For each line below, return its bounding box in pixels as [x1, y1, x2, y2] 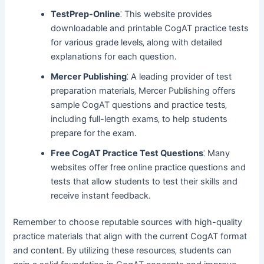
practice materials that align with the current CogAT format [13, 231, 247, 242]
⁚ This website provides [120, 8, 213, 19]
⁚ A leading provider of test [127, 71, 232, 82]
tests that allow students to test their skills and [51, 176, 238, 187]
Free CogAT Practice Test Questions [51, 147, 204, 159]
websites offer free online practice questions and [51, 161, 246, 173]
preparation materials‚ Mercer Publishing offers [51, 85, 236, 96]
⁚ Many [203, 147, 230, 159]
